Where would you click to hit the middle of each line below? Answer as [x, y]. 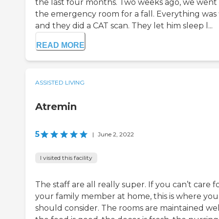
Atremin [56, 106]
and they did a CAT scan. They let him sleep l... [124, 25]
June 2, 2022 [116, 134]
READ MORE [60, 45]
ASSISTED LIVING [60, 82]
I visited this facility [66, 157]
